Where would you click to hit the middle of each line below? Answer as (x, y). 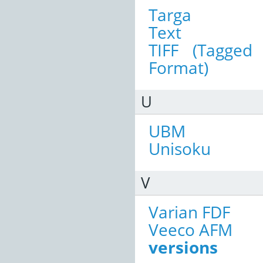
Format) (178, 67)
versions (183, 247)
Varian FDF (189, 212)
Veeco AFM (190, 229)
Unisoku (180, 148)
